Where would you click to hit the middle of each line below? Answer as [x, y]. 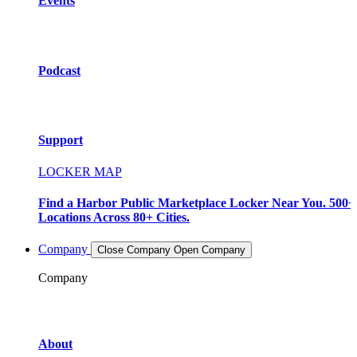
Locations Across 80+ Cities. [114, 217]
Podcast [59, 70]
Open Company [210, 250]
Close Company [134, 250]
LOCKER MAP [80, 171]
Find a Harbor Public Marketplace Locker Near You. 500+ [197, 202]
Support [61, 140]
